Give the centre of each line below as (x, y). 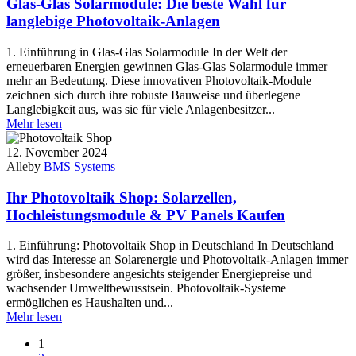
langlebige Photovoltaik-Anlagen (113, 21)
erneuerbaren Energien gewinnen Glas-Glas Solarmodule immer (167, 66)
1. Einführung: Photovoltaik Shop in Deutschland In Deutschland (170, 246)
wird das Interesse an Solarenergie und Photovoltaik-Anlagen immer (177, 260)
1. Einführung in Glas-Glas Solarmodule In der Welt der (147, 52)
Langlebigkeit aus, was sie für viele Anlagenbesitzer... (141, 109)
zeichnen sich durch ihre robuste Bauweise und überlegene (153, 95)
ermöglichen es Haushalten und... (90, 303)
